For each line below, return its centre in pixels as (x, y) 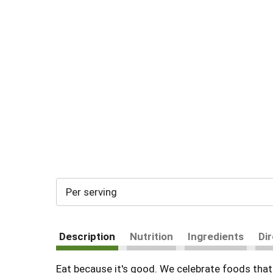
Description (87, 236)
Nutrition (151, 236)
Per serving (91, 192)
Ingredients (216, 236)
